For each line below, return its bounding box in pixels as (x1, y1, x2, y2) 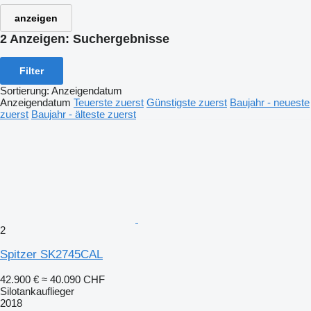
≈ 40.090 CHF (42, 273, 105, 285)
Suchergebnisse (73, 32, 169, 46)
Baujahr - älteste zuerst (31, 108, 136, 120)
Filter (19, 65, 44, 76)
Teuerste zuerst (74, 96, 144, 108)
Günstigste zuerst (146, 96, 227, 108)
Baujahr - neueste (230, 96, 310, 108)
